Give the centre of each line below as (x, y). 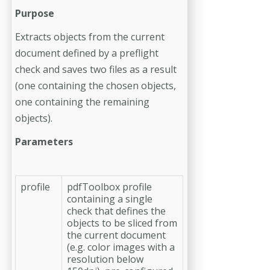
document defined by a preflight (87, 53)
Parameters (44, 141)
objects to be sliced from (122, 223)
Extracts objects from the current (90, 36)
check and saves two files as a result (96, 69)
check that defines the (116, 211)
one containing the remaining (82, 102)
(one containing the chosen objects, (96, 85)
